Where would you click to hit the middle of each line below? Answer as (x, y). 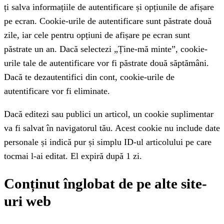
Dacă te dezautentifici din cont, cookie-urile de (89, 77)
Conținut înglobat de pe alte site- (105, 183)
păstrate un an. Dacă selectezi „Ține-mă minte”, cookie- (106, 49)
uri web (27, 201)
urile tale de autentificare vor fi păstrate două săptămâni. (106, 63)
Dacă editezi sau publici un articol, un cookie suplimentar (109, 114)
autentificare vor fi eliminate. (57, 91)
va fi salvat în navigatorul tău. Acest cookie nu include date (112, 128)
